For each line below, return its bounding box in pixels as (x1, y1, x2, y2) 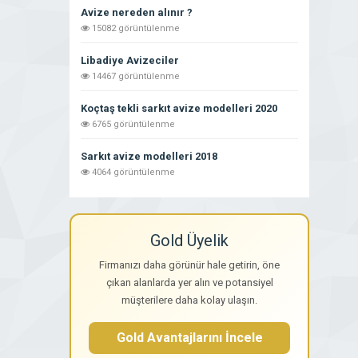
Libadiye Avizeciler (81, 54, 179, 67)
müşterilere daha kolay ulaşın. (121, 294, 257, 307)
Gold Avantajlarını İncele (116, 330, 263, 346)
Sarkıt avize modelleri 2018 (81, 150, 217, 163)
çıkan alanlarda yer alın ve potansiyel (105, 276, 273, 289)
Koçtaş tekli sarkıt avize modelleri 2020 (81, 102, 277, 115)
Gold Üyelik (150, 231, 229, 251)
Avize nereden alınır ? (81, 6, 193, 19)
